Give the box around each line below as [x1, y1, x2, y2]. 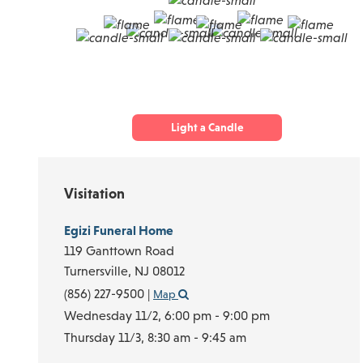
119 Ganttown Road [64, 242, 174, 258]
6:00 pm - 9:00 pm [164, 307, 270, 322]
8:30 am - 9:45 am [147, 329, 246, 344]
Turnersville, [64, 263, 135, 278]
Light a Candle [170, 121, 243, 134]
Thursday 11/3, [64, 329, 147, 344]
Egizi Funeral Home [64, 222, 173, 237]
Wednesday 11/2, [64, 307, 164, 322]
